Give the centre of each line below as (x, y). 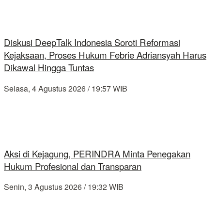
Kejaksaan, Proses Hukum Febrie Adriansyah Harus (105, 55)
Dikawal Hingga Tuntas (49, 68)
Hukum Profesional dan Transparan (73, 166)
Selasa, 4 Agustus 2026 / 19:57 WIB (66, 88)
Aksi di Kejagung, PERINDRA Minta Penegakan (97, 153)
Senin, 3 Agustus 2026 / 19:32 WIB (64, 187)
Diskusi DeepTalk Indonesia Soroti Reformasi (92, 42)
